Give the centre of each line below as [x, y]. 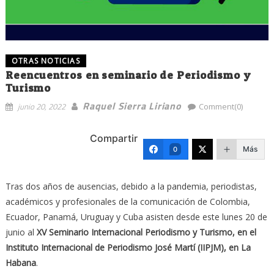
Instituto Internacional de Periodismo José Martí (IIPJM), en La [128, 247]
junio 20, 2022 [41, 106]
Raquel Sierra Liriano [132, 106]
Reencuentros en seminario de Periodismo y [128, 75]
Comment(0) [220, 106]
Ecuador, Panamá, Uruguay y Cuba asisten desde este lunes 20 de [136, 217]
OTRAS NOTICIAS [46, 61]
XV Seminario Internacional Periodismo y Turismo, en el [146, 232]
